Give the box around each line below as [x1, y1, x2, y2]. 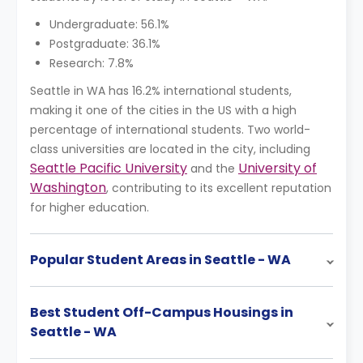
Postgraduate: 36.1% [49, 36, 160, 52]
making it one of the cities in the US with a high [30, 102, 297, 118]
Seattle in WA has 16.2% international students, [30, 83, 292, 99]
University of [238, 159, 317, 177]
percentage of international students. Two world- [30, 122, 310, 138]
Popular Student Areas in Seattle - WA [30, 250, 293, 269]
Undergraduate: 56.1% [49, 16, 169, 32]
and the [187, 160, 238, 177]
